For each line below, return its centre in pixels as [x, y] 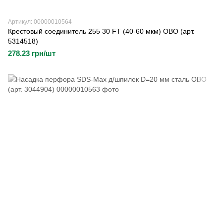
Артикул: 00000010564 [40, 22]
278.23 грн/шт [32, 53]
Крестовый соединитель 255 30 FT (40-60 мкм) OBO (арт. [101, 31]
